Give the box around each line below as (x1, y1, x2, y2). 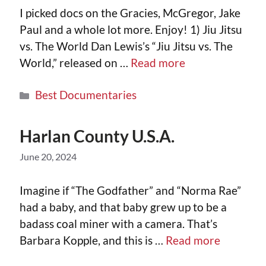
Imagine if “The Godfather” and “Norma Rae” (20, 183, 241, 197)
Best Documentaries (34, 88, 137, 102)
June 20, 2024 (20, 151, 77, 163)
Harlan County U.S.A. (20, 126, 175, 147)
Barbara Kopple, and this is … (20, 233, 166, 247)
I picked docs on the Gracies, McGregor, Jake (20, 6, 240, 20)
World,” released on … (20, 56, 131, 70)
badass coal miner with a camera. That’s (20, 216, 217, 230)
